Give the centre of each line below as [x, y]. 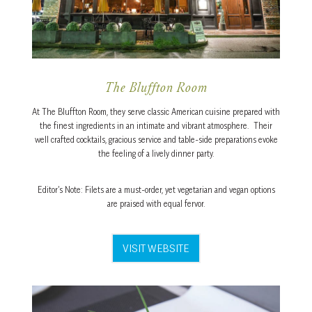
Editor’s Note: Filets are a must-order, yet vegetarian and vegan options [156, 190]
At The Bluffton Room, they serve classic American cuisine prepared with [156, 112]
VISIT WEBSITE [156, 248]
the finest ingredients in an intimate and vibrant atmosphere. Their [156, 126]
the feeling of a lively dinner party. [156, 154]
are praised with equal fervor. [156, 204]
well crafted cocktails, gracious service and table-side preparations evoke [156, 140]
